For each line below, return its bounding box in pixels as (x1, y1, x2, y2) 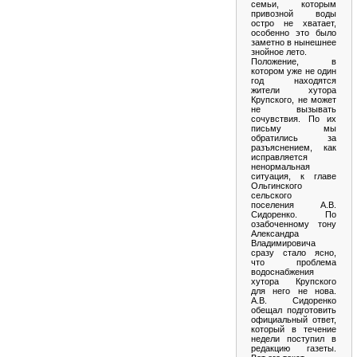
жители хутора (251, 84, 336, 95)
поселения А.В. (251, 199, 336, 210)
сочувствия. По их (251, 113, 336, 124)
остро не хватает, (251, 18, 336, 28)
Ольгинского (251, 180, 302, 190)
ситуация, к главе (251, 171, 336, 181)
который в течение (251, 324, 336, 334)
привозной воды (251, 8, 336, 18)
